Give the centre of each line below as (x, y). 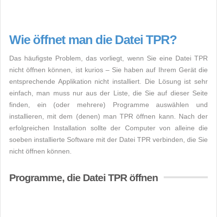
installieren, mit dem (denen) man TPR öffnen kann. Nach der (108, 116)
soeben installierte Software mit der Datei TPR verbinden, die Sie (108, 139)
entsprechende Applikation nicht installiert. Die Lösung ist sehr (108, 81)
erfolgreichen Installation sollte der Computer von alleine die (108, 128)
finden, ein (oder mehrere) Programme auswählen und (108, 105)
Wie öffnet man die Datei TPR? (93, 40)
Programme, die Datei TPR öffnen (84, 178)
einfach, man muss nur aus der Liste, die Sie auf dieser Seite (108, 93)
